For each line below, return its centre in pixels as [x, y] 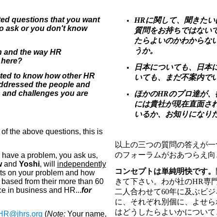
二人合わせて [138, 192]
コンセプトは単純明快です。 [165, 171]
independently [81, 164]
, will [48, 164]
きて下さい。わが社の [153, 182]
